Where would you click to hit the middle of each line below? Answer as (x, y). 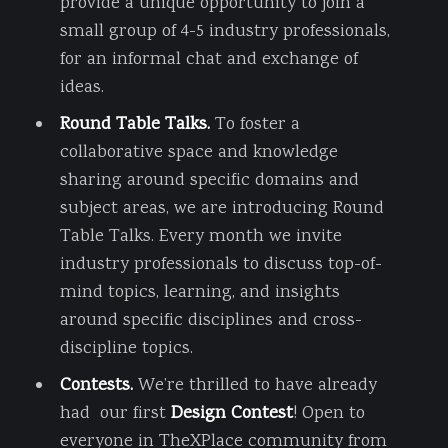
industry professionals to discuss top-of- (220, 264)
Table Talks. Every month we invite (200, 236)
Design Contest (231, 413)
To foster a (257, 124)
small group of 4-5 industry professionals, (224, 31)
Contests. (98, 385)
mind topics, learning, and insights (199, 292)
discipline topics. (126, 348)
